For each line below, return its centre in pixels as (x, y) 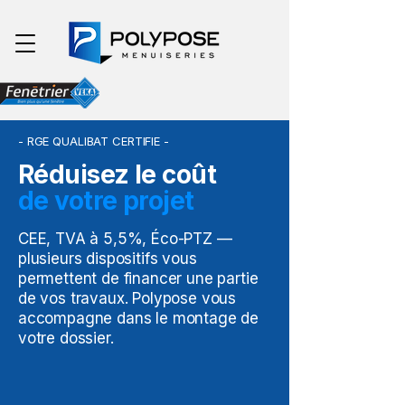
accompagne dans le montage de (139, 318)
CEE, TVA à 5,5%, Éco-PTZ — (125, 239)
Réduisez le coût (118, 174)
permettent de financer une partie (138, 278)
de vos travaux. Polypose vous (127, 298)
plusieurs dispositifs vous (108, 259)
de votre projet (106, 201)
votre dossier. (66, 338)
